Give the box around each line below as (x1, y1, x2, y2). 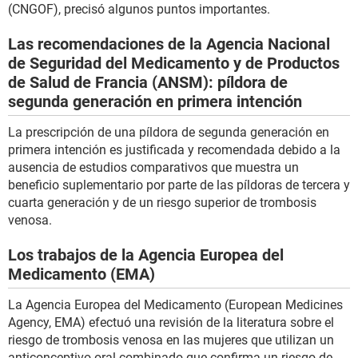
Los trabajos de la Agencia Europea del (8, 245, 284, 265)
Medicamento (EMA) (8, 265, 155, 284)
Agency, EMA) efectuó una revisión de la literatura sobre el (8, 315, 334, 331)
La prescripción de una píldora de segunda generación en (8, 125, 329, 141)
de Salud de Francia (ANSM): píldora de (8, 73, 288, 93)
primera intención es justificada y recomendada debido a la (8, 142, 340, 158)
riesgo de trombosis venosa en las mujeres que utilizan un (8, 332, 334, 348)
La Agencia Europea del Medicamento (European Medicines (8, 297, 343, 313)
